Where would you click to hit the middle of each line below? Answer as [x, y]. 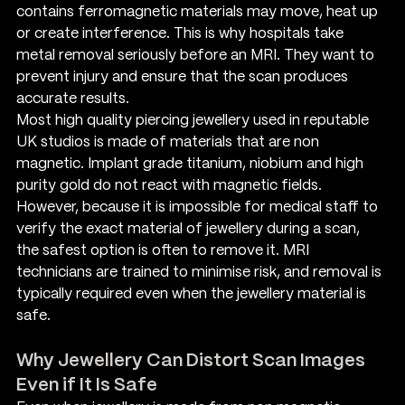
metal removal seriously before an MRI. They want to [197, 55]
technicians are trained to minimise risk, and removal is [201, 272]
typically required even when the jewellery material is [193, 294]
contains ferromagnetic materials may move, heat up [199, 12]
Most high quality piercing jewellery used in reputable [194, 120]
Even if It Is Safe [87, 385]
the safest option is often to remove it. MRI [165, 250]
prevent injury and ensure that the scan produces [184, 77]
